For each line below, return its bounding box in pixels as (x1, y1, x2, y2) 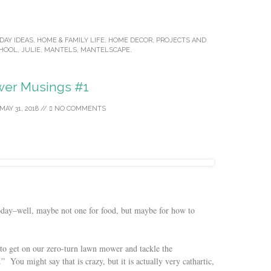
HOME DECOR (108, 36, 152, 44)
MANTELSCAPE (80, 45, 130, 54)
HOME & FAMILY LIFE (37, 36, 105, 44)
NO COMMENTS (53, 105, 106, 113)
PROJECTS (156, 36, 190, 44)
